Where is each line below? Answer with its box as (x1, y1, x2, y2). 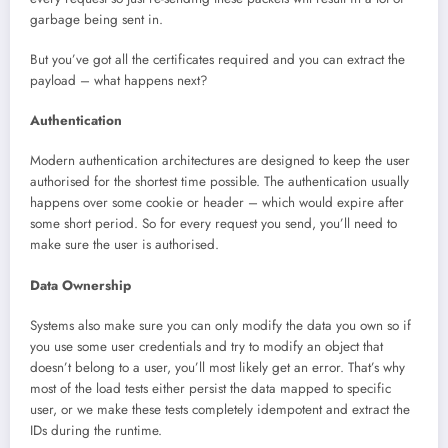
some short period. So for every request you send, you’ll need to (30, 214, 397, 234)
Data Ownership (30, 275, 131, 295)
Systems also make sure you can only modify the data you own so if (30, 315, 411, 335)
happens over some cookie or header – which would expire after (30, 193, 404, 213)
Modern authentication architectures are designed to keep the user (30, 151, 410, 171)
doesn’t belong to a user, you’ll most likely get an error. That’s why (30, 357, 405, 377)
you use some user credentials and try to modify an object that (30, 336, 383, 356)
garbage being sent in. (30, 9, 163, 29)
